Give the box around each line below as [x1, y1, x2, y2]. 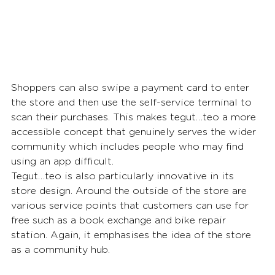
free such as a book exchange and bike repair [11, 215, 229, 225]
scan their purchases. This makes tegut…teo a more [11, 112, 259, 122]
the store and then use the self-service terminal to [11, 97, 255, 107]
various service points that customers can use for [11, 200, 252, 211]
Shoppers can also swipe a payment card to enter [11, 82, 252, 93]
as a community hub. [11, 244, 110, 255]
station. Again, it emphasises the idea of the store [11, 230, 254, 240]
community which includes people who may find [11, 141, 247, 152]
